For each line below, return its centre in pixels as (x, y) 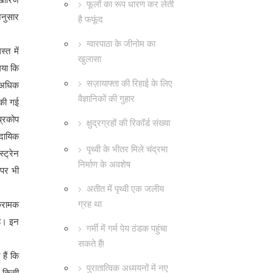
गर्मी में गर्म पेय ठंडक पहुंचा (127, 228)
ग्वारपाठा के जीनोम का (121, 43)
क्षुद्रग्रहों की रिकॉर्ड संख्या (128, 122)
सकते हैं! (91, 243)
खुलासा (90, 58)
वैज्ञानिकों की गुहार (106, 98)
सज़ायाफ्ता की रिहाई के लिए (129, 83)
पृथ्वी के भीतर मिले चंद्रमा (127, 149)
